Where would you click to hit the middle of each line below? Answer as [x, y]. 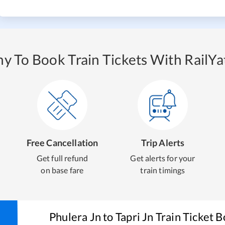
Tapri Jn [134, 217]
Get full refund [62, 158]
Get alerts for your [163, 158]
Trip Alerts [163, 143]
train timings [163, 170]
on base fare [62, 170]
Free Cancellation [62, 143]
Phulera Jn [75, 217]
